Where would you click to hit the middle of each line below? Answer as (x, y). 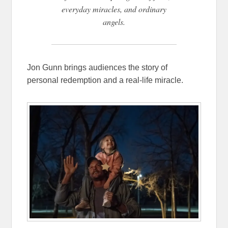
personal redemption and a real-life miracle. (105, 80)
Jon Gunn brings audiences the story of (97, 67)
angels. (114, 21)
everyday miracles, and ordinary (114, 9)
